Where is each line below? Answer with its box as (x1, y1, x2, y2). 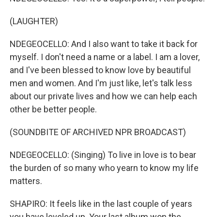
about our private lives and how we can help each (10, 91, 197, 101)
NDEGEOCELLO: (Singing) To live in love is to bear (10, 150, 196, 160)
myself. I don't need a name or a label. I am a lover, (10, 52, 200, 62)
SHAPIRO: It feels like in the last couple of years (10, 199, 192, 209)
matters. (10, 176, 42, 186)
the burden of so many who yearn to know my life (10, 163, 199, 173)
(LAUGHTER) (10, 16, 58, 26)
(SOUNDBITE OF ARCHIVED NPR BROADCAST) (10, 127, 186, 137)
